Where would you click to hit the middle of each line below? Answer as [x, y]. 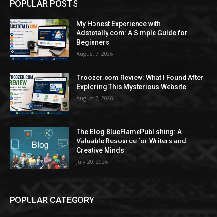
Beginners [93, 42]
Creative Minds [101, 150]
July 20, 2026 [92, 162]
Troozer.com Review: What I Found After [140, 78]
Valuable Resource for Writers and [132, 141]
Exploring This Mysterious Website [132, 87]
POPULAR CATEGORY [52, 200]
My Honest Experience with [119, 23]
